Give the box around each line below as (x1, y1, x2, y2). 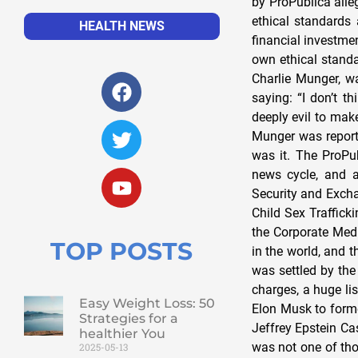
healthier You (78, 326, 165, 342)
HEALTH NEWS (78, 18, 165, 34)
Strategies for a (78, 311, 178, 327)
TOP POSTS (50, 237, 193, 267)
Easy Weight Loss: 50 (78, 296, 215, 312)
